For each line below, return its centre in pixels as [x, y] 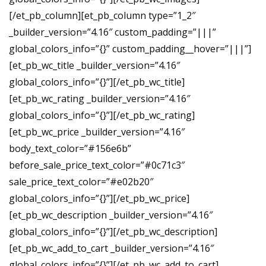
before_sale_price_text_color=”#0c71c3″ [97, 165]
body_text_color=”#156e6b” [70, 148]
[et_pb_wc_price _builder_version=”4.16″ [97, 132]
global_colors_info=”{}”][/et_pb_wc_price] [99, 198]
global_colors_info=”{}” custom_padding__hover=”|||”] [130, 48]
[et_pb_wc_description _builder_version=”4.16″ [111, 215]
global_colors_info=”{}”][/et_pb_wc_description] [113, 231]
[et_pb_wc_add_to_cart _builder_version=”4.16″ [111, 248]
